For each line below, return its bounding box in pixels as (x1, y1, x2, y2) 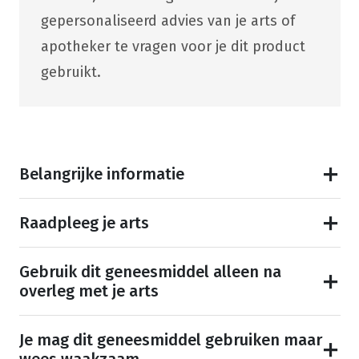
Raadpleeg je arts (18, 213, 149, 233)
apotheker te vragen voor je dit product (40, 38, 305, 56)
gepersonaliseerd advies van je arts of (40, 12, 295, 30)
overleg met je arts (18, 281, 159, 301)
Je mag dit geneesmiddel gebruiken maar (18, 330, 322, 350)
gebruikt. (40, 63, 101, 82)
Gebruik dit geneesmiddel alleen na (18, 262, 281, 282)
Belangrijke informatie (18, 164, 184, 184)
